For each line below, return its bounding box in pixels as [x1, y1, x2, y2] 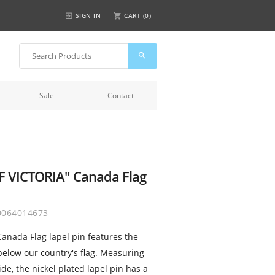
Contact [107, 90, 134, 101]
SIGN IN [75, 11, 101, 20]
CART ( [124, 11, 145, 20]
